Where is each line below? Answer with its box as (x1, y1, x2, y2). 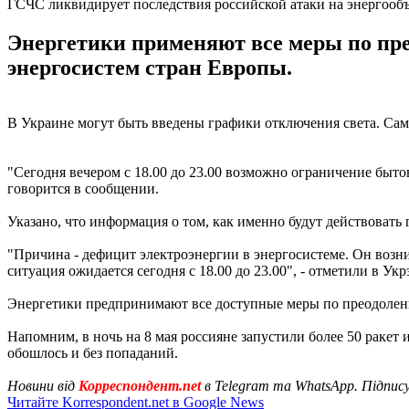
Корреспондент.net (79, 377, 201, 393)
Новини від (7, 377, 79, 393)
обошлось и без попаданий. (7, 344, 178, 361)
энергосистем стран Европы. (7, 55, 292, 79)
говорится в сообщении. (7, 180, 159, 196)
